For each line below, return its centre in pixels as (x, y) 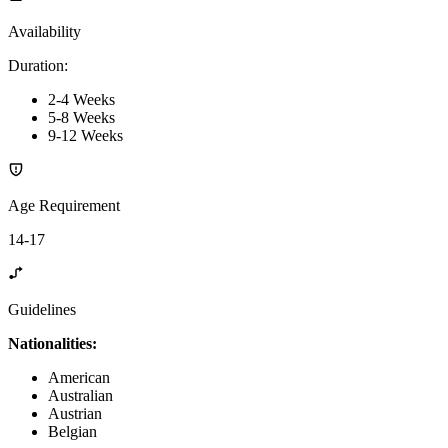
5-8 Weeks (81, 117)
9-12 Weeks (85, 135)
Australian (80, 395)
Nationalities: (52, 343)
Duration (36, 65)
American (79, 377)
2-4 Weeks (81, 99)
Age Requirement (64, 205)
